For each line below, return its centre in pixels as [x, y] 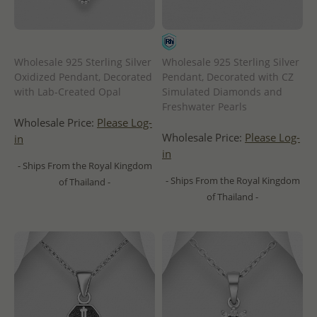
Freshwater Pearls [204, 107]
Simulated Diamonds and [222, 92]
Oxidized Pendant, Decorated [83, 77]
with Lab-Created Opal [68, 92]
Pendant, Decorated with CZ [228, 77]
